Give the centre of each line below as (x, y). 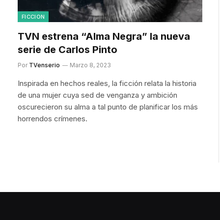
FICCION (33, 16)
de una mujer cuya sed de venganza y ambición (97, 95)
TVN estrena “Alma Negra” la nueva (104, 36)
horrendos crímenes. (53, 118)
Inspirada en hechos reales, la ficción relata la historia (107, 83)
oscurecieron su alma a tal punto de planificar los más (108, 107)
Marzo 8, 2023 (90, 65)
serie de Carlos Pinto (68, 49)
